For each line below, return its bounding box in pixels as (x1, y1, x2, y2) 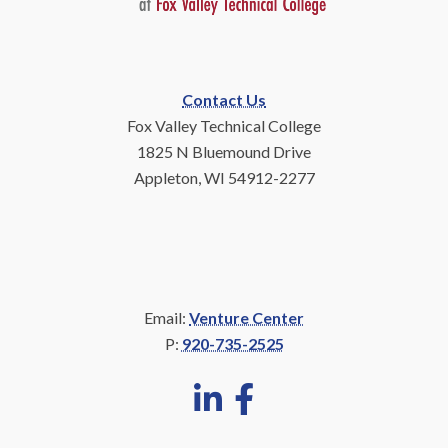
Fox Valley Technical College (127, 116, 321, 136)
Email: (144, 308, 189, 328)
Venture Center (189, 308, 304, 328)
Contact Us (182, 90, 266, 110)
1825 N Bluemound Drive (137, 142, 311, 162)
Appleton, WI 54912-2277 (133, 168, 315, 188)
